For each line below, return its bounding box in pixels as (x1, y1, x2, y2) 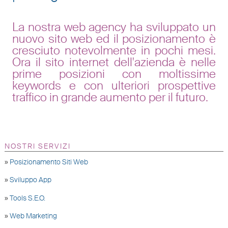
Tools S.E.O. (9, 193, 45, 203)
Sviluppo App (9, 175, 51, 185)
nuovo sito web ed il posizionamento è (12, 31, 216, 46)
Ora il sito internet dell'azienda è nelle (12, 54, 216, 70)
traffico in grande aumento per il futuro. (12, 89, 208, 105)
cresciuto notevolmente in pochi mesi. (12, 42, 216, 58)
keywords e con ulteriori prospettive (12, 77, 216, 93)
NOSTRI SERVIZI (4, 141, 71, 151)
